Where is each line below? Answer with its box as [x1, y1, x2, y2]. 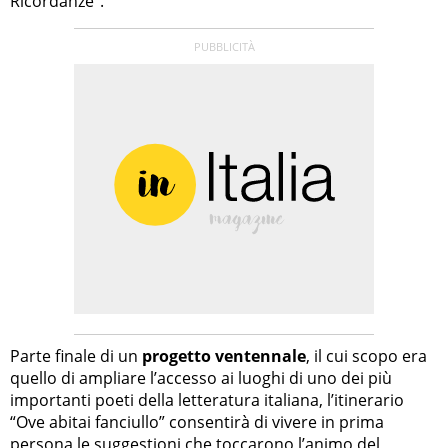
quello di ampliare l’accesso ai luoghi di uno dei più [10, 367, 392, 390]
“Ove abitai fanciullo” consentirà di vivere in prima [10, 411, 384, 434]
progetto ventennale [142, 345, 306, 368]
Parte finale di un [10, 345, 142, 368]
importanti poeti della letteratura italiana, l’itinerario [10, 389, 404, 412]
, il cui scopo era [306, 345, 427, 368]
